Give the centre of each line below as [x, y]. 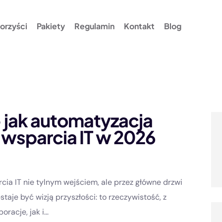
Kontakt [139, 26]
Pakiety [51, 26]
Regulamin [94, 26]
